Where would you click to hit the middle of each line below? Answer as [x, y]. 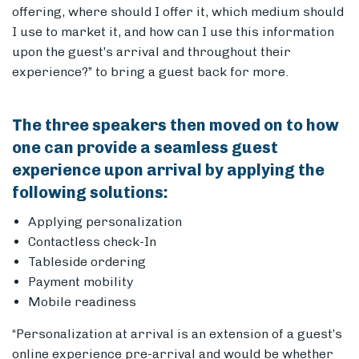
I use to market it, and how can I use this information [173, 32]
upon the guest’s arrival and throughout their [151, 52]
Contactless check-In [94, 242]
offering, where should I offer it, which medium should [178, 12]
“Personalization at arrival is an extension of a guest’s [177, 334]
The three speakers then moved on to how [175, 125]
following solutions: [92, 193]
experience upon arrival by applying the [168, 170]
